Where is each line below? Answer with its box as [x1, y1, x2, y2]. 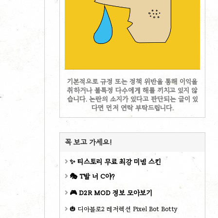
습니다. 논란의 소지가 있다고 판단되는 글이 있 [67, 95, 198, 103]
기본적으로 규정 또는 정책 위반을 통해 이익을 [67, 77, 198, 86]
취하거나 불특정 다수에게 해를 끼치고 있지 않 [67, 86, 198, 94]
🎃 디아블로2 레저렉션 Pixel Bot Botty [70, 205, 178, 213]
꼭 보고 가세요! [65, 138, 112, 146]
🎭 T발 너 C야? [70, 172, 115, 181]
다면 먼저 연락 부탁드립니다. [91, 104, 174, 112]
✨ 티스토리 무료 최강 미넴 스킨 [70, 158, 161, 166]
